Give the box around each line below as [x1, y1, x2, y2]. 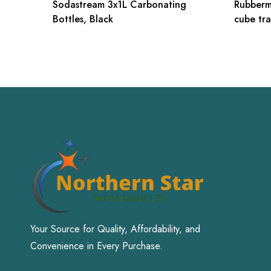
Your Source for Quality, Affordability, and [30, 222, 200, 237]
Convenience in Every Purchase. [30, 239, 163, 253]
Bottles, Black [53, 12, 113, 27]
